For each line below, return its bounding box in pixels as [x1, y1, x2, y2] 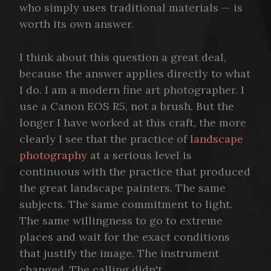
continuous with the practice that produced [19, 165, 250, 179]
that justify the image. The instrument [19, 246, 219, 261]
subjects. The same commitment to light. [19, 197, 232, 212]
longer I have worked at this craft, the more [19, 116, 246, 130]
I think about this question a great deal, [19, 50, 226, 65]
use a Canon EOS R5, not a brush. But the [19, 99, 234, 114]
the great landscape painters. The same [19, 181, 226, 195]
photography [19, 148, 87, 163]
